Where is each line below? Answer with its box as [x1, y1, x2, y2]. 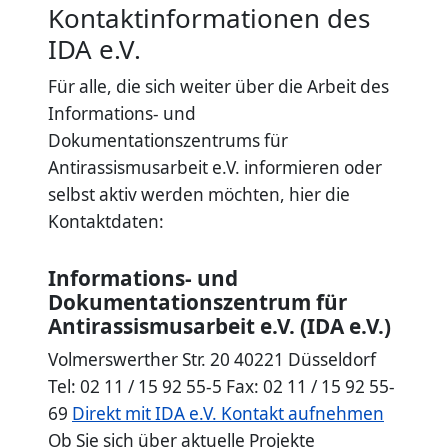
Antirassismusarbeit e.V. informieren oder [48, 156, 382, 180]
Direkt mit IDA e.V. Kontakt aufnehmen [72, 402, 384, 426]
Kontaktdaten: [48, 210, 164, 234]
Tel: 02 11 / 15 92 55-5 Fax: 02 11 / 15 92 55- [48, 375, 395, 399]
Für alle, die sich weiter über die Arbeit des [48, 75, 389, 99]
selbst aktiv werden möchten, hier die [48, 183, 350, 207]
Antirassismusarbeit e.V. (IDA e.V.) [48, 312, 391, 341]
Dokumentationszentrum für [48, 288, 347, 317]
